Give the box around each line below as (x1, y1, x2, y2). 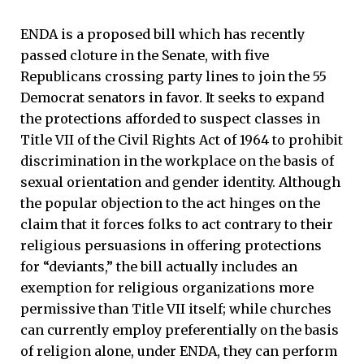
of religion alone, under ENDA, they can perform (20, 342, 337, 359)
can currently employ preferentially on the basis (20, 321, 339, 338)
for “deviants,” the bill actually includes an (20, 258, 297, 275)
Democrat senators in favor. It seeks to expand (20, 89, 324, 106)
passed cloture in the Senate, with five (20, 46, 269, 63)
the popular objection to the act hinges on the (20, 194, 320, 211)
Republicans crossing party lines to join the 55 (20, 67, 327, 84)
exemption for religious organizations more (20, 279, 314, 296)
